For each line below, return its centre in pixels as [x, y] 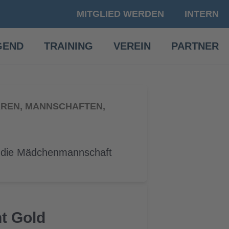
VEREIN [132, 46]
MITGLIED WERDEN [120, 14]
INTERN [202, 14]
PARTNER [195, 46]
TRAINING [68, 46]
